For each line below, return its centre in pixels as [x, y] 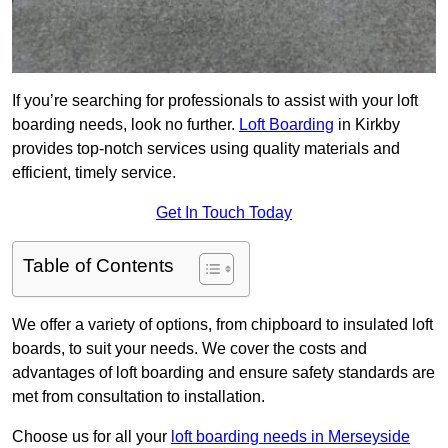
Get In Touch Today [224, 213]
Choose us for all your [91, 437]
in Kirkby [367, 125]
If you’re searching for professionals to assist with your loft [215, 101]
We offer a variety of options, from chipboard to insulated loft [222, 325]
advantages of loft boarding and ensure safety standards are [223, 373]
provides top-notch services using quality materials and [206, 149]
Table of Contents [98, 266]
